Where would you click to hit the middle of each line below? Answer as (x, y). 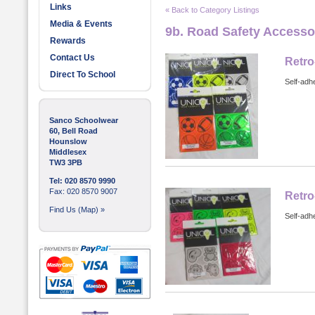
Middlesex (68, 152)
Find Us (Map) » (77, 210)
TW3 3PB (66, 162)
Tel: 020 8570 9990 (82, 181)
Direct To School (83, 75)
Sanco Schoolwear (84, 120)
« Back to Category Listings (212, 10)
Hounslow (68, 141)
